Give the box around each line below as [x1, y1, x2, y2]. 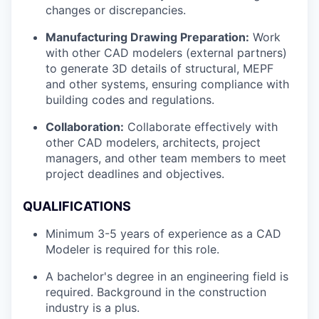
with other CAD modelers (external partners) [46, 45, 287, 60]
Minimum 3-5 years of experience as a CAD [46, 226, 281, 241]
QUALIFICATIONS [23, 198, 131, 214]
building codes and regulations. [46, 92, 214, 107]
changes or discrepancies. [46, 2, 186, 17]
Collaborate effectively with [124, 119, 278, 134]
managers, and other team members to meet [46, 150, 286, 165]
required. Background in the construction [46, 284, 266, 299]
